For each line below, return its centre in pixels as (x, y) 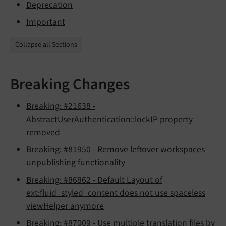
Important (46, 22)
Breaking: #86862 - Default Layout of (94, 180)
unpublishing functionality (76, 162)
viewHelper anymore (65, 206)
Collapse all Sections (46, 45)
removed (43, 132)
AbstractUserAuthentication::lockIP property (109, 119)
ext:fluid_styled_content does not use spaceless (116, 193)
